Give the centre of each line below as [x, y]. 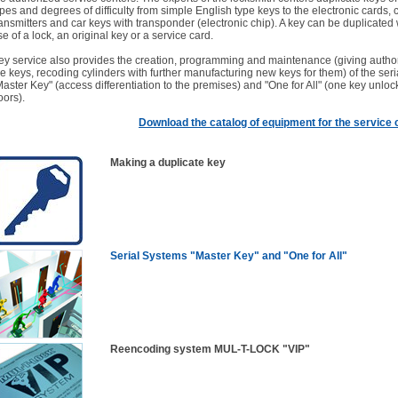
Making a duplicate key [168, 163]
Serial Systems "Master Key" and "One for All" [229, 256]
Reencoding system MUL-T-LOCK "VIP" [210, 349]
